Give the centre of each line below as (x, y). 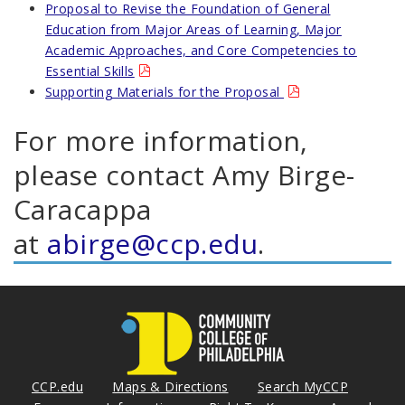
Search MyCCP (302, 386)
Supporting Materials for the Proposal (165, 91)
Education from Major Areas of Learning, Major (193, 29)
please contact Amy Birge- (184, 174)
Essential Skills (90, 71)
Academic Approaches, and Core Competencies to (201, 50)
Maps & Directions (170, 386)
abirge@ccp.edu (153, 243)
